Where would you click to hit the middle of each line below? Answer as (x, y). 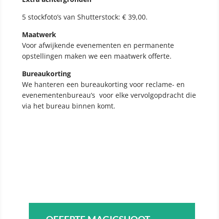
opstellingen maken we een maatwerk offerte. (97, 56)
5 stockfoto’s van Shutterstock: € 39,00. (85, 17)
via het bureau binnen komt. (68, 106)
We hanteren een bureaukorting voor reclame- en (103, 85)
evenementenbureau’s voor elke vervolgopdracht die (109, 95)
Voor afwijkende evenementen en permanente (98, 45)
